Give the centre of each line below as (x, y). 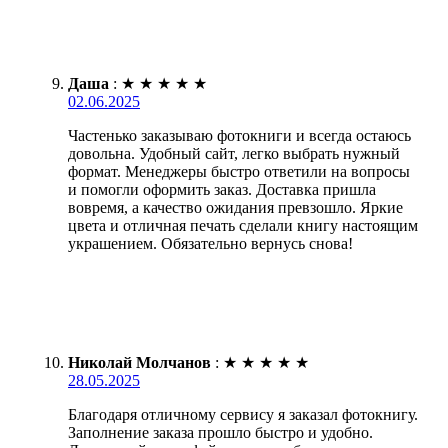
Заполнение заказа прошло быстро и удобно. (220, 433)
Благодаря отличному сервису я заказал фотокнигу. (243, 415)
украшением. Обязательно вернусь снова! (210, 244)
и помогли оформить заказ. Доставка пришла (222, 190)
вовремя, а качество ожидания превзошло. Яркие (235, 208)
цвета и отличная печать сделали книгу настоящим (243, 226)
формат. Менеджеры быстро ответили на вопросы (239, 172)
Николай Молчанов (139, 363)
